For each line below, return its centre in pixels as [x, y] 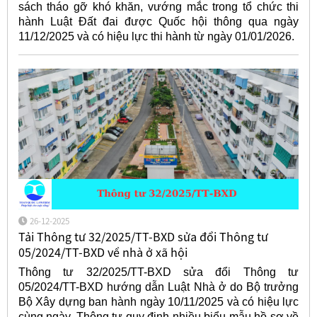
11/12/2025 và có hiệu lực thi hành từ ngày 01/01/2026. [156, 36]
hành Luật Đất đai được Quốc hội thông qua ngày [158, 21]
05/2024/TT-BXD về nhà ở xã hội [103, 252]
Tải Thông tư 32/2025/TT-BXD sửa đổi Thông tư [143, 236]
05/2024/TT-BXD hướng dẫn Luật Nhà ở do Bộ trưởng [158, 287]
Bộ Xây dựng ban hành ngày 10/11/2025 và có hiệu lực [158, 302]
